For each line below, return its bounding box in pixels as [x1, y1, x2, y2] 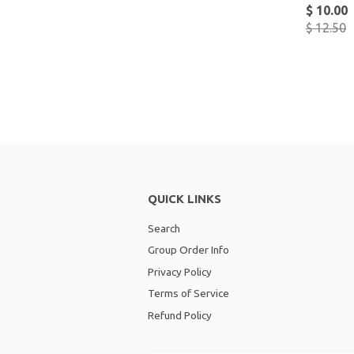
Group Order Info [148, 243, 229, 257]
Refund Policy [148, 308, 212, 322]
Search [148, 222, 180, 235]
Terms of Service [148, 287, 229, 300]
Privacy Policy [148, 265, 212, 278]
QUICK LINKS [148, 192, 221, 206]
